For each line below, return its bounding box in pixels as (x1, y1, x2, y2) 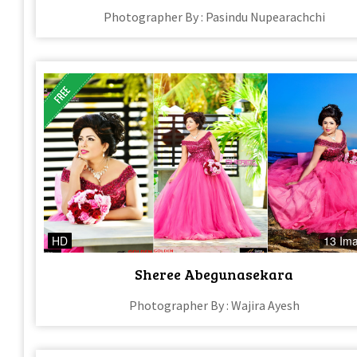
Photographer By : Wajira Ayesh (128, 296, 300, 313)
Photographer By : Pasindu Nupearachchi (103, 9, 325, 25)
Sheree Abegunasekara (135, 264, 294, 284)
